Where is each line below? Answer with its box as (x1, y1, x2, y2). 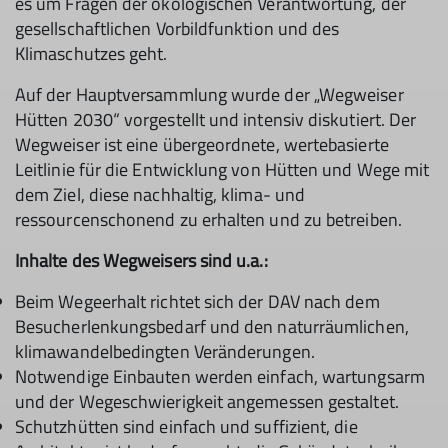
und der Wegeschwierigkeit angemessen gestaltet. (15, 388, 399, 415)
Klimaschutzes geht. (15, 40, 172, 67)
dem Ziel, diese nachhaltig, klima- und (15, 181, 306, 208)
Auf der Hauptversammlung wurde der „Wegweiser (15, 81, 404, 108)
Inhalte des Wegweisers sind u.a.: (15, 247, 272, 274)
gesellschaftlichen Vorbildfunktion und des (15, 15, 340, 42)
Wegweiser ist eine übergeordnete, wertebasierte (15, 131, 389, 158)
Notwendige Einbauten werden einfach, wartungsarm (15, 363, 425, 390)
